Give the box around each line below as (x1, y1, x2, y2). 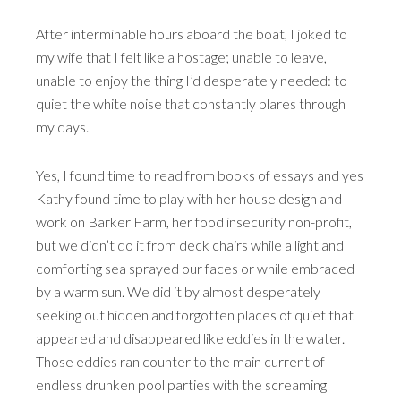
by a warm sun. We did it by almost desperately (36, 283, 320, 300)
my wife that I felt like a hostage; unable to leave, (36, 48, 327, 65)
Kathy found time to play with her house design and (36, 190, 342, 207)
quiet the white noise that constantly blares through (36, 95, 346, 112)
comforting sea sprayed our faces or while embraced (36, 260, 354, 277)
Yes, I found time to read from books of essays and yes (36, 166, 363, 183)
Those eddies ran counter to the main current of (36, 353, 325, 370)
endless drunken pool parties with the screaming (36, 376, 327, 393)
